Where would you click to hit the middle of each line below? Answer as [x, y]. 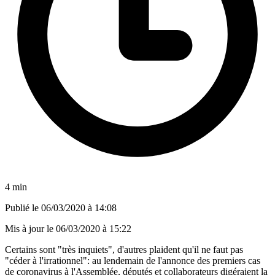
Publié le [23, 207]
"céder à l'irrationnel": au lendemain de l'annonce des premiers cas [133, 260]
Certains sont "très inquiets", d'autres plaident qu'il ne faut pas [124, 249]
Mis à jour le [30, 228]
